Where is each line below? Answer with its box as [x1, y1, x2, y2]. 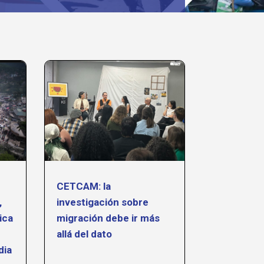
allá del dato [56, 227, 114, 240]
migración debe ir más [56, 212, 160, 224]
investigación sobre [56, 196, 148, 208]
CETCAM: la [56, 180, 111, 192]
